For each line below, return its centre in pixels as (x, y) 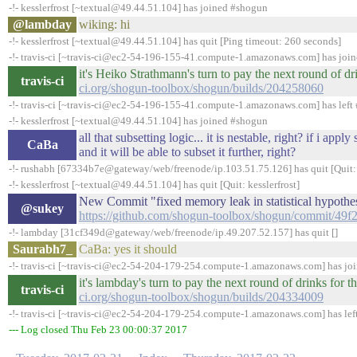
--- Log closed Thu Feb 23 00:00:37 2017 (98, 330)
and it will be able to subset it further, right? (187, 152)
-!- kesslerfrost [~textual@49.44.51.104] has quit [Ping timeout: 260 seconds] (175, 41)
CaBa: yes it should (128, 249)
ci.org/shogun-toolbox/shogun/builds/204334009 (201, 297)
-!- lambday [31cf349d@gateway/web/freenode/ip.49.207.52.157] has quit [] (173, 232)
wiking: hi (104, 24)
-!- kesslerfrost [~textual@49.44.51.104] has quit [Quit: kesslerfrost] (154, 184)
